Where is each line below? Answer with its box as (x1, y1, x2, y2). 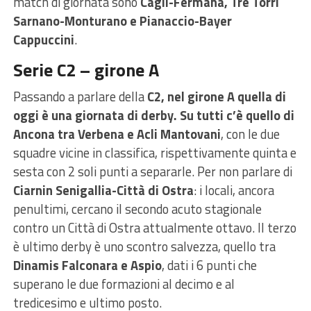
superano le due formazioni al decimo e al (12, 274, 235, 294)
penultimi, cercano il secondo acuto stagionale (12, 199, 262, 219)
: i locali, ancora (193, 180, 274, 200)
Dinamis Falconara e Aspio (12, 255, 162, 275)
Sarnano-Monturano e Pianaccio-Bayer (12, 10, 232, 31)
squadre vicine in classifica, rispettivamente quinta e (12, 142, 296, 162)
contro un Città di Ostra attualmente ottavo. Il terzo (12, 217, 296, 237)
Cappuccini (12, 29, 74, 49)
